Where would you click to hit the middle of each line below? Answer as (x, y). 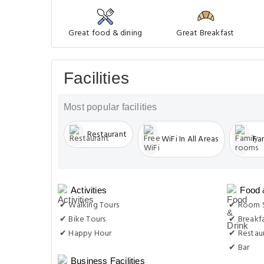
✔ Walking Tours (89, 205)
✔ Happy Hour (86, 234)
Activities (89, 190)
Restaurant (107, 134)
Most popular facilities (110, 107)
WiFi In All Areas (190, 139)
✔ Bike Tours (83, 220)
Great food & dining (105, 33)
